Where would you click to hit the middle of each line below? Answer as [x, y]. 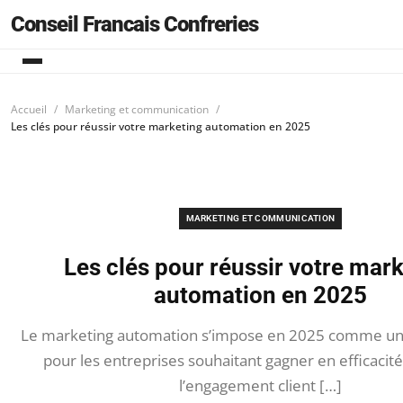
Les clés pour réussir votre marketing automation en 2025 [161, 126]
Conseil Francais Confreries [134, 24]
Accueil [29, 109]
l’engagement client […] [260, 385]
